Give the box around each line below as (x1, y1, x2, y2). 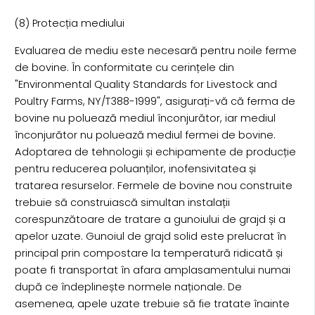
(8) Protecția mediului (14, 16, 124, 31)
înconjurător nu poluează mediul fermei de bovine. (14, 127, 276, 142)
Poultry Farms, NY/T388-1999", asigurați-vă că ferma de (14, 94, 295, 108)
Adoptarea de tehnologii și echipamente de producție (14, 144, 296, 159)
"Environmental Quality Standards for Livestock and (14, 77, 277, 91)
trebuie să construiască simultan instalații (14, 195, 230, 210)
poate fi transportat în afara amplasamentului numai (14, 262, 290, 277)
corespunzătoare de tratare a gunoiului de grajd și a (14, 212, 285, 226)
